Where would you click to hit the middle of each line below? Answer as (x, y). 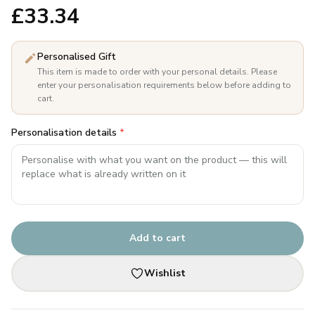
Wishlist (165, 273)
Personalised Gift (77, 57)
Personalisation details (65, 133)
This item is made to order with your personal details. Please (157, 72)
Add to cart (157, 238)
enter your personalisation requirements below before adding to (164, 85)
